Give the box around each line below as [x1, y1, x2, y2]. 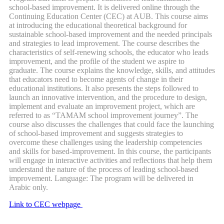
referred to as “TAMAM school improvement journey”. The [9, 111, 198, 120]
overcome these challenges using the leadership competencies [9, 138, 202, 147]
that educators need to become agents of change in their [9, 75, 183, 84]
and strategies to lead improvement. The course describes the [9, 39, 199, 48]
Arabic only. [9, 183, 48, 192]
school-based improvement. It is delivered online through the [9, 3, 199, 12]
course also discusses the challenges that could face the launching [9, 120, 214, 129]
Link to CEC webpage [9, 200, 82, 209]
